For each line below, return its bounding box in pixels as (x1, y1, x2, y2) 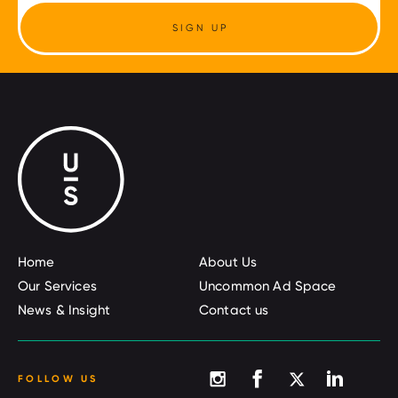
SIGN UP (171, 21, 229, 34)
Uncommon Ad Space (199, 278, 337, 294)
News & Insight (18, 302, 111, 318)
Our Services (18, 278, 97, 294)
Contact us (199, 302, 269, 318)
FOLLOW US (18, 371, 99, 385)
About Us (199, 254, 258, 270)
